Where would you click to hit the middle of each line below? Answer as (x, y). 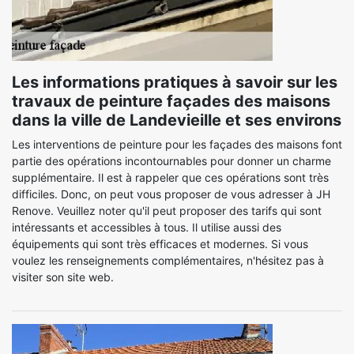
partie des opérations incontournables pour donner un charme (171, 161)
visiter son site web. (63, 277)
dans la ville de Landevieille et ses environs (177, 120)
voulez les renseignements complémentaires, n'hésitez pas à (168, 260)
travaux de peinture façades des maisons (171, 101)
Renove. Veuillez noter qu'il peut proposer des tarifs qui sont (167, 211)
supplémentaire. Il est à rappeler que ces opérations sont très (170, 177)
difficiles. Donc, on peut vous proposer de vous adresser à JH (171, 194)
